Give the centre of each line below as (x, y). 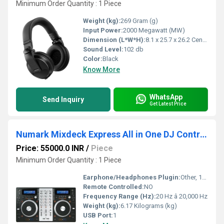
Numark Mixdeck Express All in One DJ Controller (203, 134)
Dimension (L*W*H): (114, 40)
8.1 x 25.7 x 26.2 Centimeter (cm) (174, 40)
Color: (93, 59)
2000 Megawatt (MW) (154, 30)
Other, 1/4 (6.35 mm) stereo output (191, 177)
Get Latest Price (168, 103)
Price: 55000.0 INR (50, 148)
